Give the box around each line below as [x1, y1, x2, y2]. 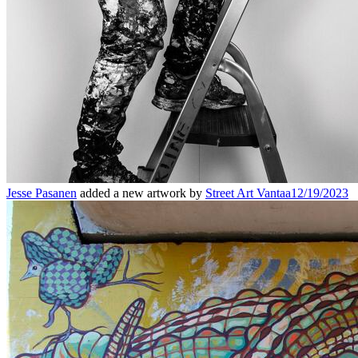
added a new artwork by [77, 185, 205, 200]
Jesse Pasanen [6, 185, 77, 200]
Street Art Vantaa [205, 185, 291, 200]
